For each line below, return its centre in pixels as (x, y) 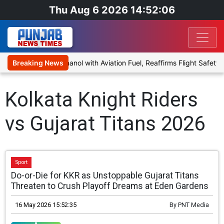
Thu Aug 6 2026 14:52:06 (112, 10)
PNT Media (193, 205)
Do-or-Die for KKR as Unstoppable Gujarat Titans (105, 176)
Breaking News (38, 63)
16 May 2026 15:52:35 (46, 205)
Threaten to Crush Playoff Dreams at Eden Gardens (110, 186)
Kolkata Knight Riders (101, 100)
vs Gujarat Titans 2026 (105, 124)
